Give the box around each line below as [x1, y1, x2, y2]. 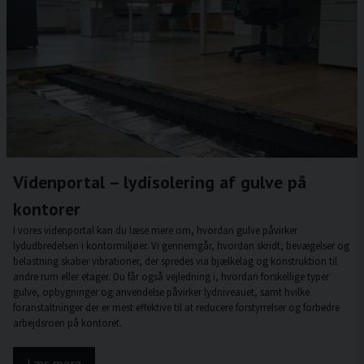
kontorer [13, 197, 80, 220]
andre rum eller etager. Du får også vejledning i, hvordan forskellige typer [13, 269, 329, 283]
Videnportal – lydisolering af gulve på [13, 170, 306, 193]
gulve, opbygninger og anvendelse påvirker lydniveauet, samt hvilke [13, 284, 310, 298]
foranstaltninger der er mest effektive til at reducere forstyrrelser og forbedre [13, 300, 340, 314]
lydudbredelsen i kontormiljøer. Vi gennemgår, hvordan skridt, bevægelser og [13, 238, 349, 252]
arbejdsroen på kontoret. [13, 315, 122, 329]
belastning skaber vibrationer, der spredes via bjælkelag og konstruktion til [13, 253, 337, 267]
